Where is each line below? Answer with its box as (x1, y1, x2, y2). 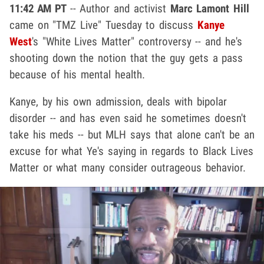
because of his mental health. (9, 68, 145, 82)
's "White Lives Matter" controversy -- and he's (32, 35, 242, 49)
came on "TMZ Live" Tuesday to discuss (9, 18, 197, 32)
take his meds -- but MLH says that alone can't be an (9, 128, 255, 142)
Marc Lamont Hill (170, 2, 249, 16)
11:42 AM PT (9, 2, 67, 16)
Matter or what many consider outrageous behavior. (9, 161, 246, 175)
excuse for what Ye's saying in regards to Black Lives (9, 144, 254, 159)
